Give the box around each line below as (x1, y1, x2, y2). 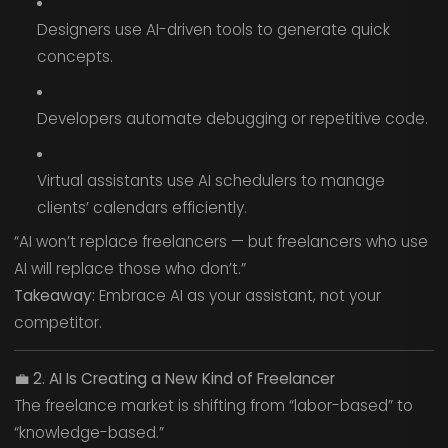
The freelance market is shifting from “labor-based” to (13, 394, 413, 416)
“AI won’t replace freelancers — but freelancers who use (13, 231, 428, 253)
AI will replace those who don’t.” (13, 258, 246, 280)
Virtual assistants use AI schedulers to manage (36, 169, 385, 191)
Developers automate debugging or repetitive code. (36, 108, 428, 130)
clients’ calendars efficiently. (36, 196, 247, 218)
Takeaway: (13, 285, 95, 307)
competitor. (13, 312, 102, 334)
